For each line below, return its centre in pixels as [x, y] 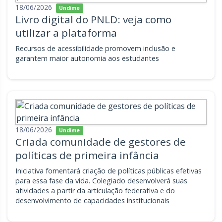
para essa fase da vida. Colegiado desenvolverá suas [101, 181]
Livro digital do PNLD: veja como [93, 19]
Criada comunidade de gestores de [101, 142]
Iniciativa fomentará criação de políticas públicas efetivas [109, 171]
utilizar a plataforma [66, 33]
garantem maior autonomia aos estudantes [87, 58]
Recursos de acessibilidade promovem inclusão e [95, 48]
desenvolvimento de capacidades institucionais [92, 200]
